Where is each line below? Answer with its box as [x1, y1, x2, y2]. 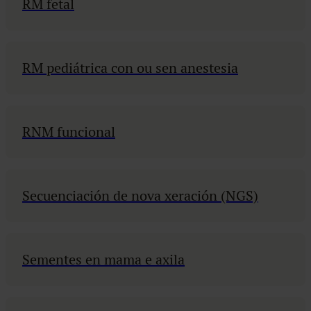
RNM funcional [22, 123, 115, 141]
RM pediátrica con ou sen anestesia [22, 59, 238, 77]
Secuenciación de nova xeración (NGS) [22, 187, 258, 205]
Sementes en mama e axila [22, 251, 185, 269]
